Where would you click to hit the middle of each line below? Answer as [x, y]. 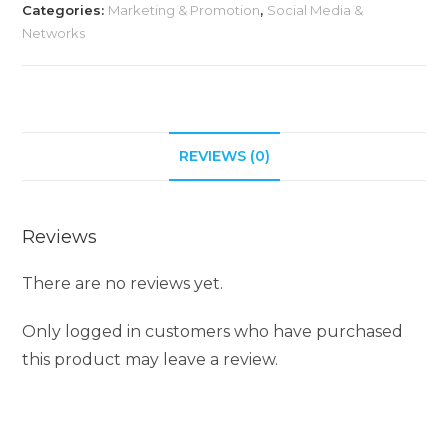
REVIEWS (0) [224, 156]
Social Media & [315, 10]
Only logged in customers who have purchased [213, 332]
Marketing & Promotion [184, 10]
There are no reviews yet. [123, 284]
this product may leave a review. [150, 360]
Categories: [65, 10]
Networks [54, 33]
